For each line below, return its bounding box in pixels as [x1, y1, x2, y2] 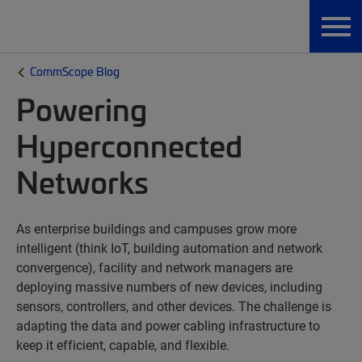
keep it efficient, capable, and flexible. [16, 336, 229, 353]
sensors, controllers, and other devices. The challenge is [16, 297, 331, 314]
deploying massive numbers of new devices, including [16, 278, 322, 295]
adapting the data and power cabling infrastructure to [16, 317, 320, 334]
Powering [16, 88, 147, 129]
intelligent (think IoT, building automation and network [16, 239, 322, 256]
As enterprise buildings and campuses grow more [16, 220, 297, 237]
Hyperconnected [16, 124, 242, 166]
